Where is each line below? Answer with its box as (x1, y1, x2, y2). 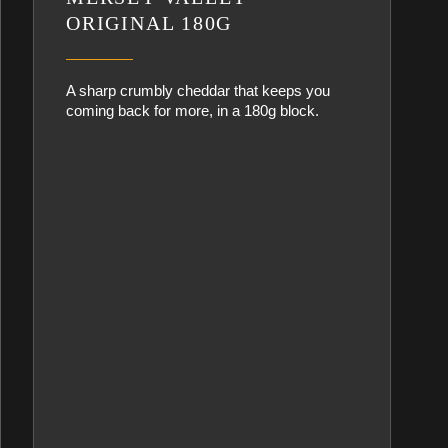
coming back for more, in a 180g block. (66, 102, 320, 119)
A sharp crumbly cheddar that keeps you (66, 82, 331, 99)
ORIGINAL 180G (66, 12, 233, 34)
